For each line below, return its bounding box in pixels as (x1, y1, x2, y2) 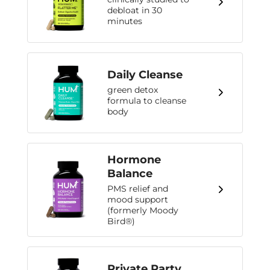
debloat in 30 (107, 5, 162, 16)
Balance (107, 166, 152, 180)
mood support (107, 193, 168, 205)
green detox (107, 84, 158, 96)
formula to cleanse (107, 95, 186, 107)
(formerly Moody (107, 204, 178, 216)
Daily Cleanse (107, 68, 183, 82)
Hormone (107, 152, 161, 166)
